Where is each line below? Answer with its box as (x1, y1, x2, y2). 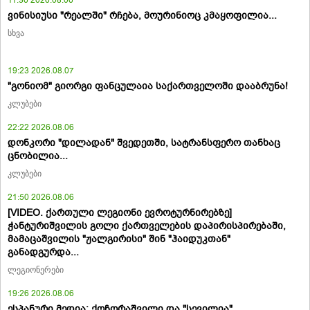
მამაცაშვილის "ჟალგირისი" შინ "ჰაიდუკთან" (8, 232, 230, 246)
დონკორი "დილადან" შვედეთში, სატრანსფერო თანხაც (8, 136, 280, 149)
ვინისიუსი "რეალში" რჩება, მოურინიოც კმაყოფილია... (8, 8, 277, 22)
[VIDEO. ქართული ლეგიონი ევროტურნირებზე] (8, 206, 232, 219)
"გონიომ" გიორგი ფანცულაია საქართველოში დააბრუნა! (8, 79, 288, 93)
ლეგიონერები (8, 264, 64, 275)
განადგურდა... (8, 245, 79, 259)
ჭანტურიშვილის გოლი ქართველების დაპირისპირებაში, (8, 219, 286, 232)
